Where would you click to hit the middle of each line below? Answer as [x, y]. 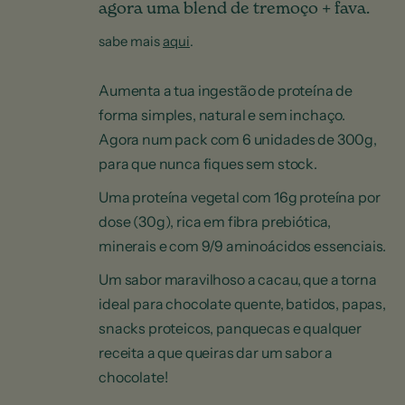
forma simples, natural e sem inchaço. [222, 115]
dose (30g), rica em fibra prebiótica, [215, 221]
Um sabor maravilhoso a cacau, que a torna [238, 279]
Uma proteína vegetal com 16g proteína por [240, 197]
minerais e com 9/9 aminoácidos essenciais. [243, 246]
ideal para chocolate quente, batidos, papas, [242, 304]
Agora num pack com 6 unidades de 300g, [238, 139]
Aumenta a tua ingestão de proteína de [226, 90]
